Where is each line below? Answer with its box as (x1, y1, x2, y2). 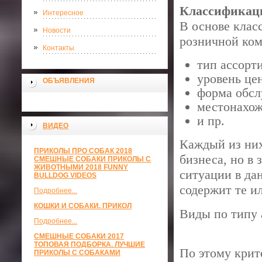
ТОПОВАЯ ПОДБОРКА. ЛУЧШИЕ (34, 240, 145, 249)
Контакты (43, 44, 74, 52)
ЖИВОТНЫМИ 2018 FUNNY (34, 163, 128, 171)
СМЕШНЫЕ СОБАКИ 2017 (34, 232, 124, 240)
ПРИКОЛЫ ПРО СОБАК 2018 (34, 147, 132, 155)
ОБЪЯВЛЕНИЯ (43, 77, 95, 85)
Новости (43, 26, 71, 35)
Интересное (43, 9, 84, 17)
